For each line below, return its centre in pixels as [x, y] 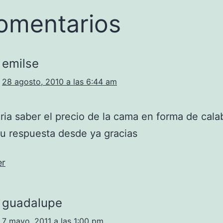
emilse [20, 63]
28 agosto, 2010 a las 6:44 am [59, 82]
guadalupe [32, 203]
